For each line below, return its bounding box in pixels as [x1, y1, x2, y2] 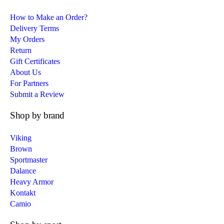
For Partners [10, 79, 49, 88]
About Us [10, 68, 41, 77]
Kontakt [10, 188, 36, 197]
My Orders [10, 35, 45, 44]
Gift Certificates [10, 57, 60, 66]
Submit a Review [10, 90, 65, 99]
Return [10, 46, 32, 55]
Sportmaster [10, 155, 48, 164]
